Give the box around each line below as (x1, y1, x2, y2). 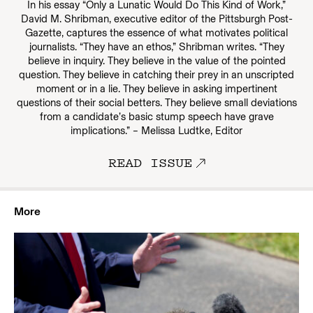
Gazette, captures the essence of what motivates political (25, 27, 288, 39)
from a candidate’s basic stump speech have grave (39, 110, 274, 123)
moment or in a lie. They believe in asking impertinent (36, 82, 277, 95)
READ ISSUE (108, 153, 192, 171)
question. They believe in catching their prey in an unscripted (19, 68, 294, 81)
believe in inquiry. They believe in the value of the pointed (27, 54, 286, 67)
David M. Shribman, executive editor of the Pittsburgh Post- (20, 13, 293, 25)
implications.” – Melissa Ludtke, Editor (71, 124, 242, 137)
